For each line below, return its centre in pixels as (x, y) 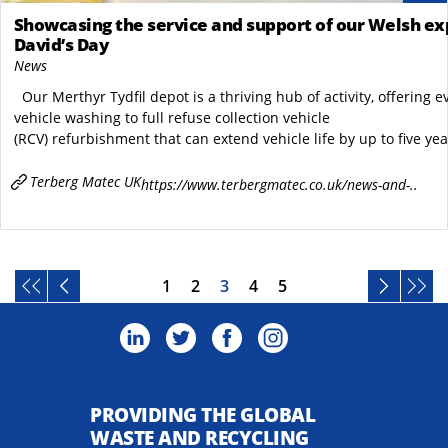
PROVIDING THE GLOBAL (202, 414)
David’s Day (60, 45)
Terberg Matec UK (85, 182)
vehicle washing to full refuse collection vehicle (171, 118)
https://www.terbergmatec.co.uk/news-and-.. (279, 184)
